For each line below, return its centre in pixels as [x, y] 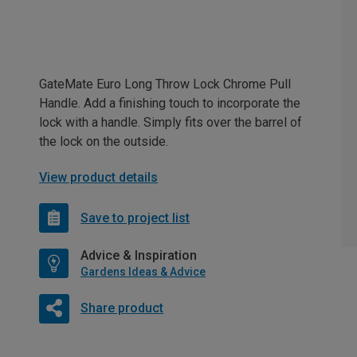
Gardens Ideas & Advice [143, 272]
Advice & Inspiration [139, 255]
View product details [98, 177]
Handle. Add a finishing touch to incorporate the [170, 103]
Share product [122, 308]
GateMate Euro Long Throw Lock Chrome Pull [165, 84]
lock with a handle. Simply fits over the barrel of [171, 122]
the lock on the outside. [104, 141]
